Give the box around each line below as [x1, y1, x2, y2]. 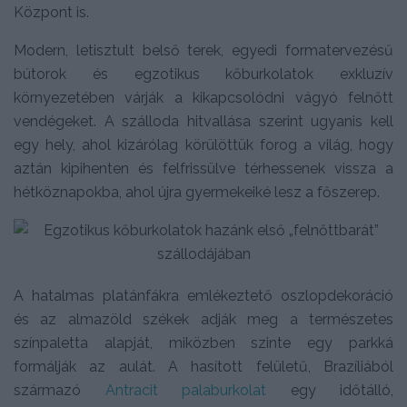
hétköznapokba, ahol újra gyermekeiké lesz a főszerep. [14, 183, 380, 201]
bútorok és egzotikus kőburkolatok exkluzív [14, 65, 393, 83]
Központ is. [14, 3, 89, 21]
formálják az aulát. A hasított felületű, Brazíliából [14, 357, 393, 375]
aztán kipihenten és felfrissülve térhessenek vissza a [14, 159, 393, 177]
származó [14, 381, 105, 399]
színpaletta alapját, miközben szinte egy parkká [14, 333, 393, 352]
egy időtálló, [266, 381, 393, 399]
